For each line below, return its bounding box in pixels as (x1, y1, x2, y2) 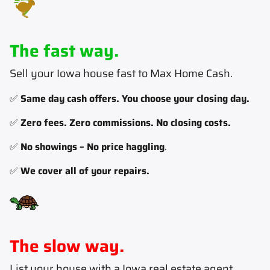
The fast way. (10, 37, 119, 64)
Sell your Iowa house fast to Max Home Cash (10, 64, 230, 82)
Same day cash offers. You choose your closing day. (20, 90, 250, 106)
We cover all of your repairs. (20, 163, 149, 178)
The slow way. (10, 232, 124, 259)
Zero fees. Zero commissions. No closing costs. (20, 115, 231, 130)
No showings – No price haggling (20, 139, 165, 154)
